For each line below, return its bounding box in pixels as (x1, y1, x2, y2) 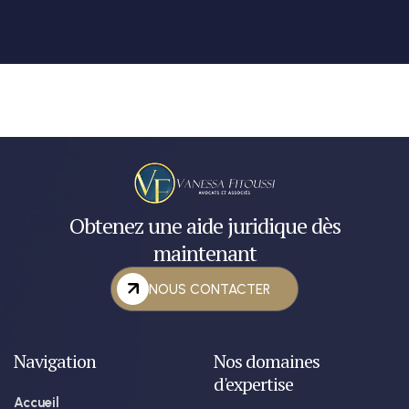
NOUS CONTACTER (149, 281, 270, 299)
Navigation (14, 348, 96, 373)
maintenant (152, 237, 257, 267)
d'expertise (214, 371, 293, 396)
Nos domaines (214, 348, 320, 373)
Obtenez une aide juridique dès (68, 210, 341, 240)
